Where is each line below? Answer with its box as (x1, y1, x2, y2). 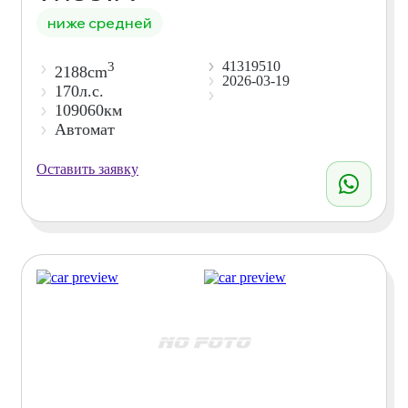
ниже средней (47, 13, 152, 32)
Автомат (55, 119, 115, 138)
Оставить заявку (36, 160, 138, 177)
